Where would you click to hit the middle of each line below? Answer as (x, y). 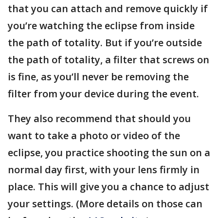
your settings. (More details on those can (105, 204)
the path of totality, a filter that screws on (109, 60)
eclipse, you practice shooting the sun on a (109, 153)
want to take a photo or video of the (94, 136)
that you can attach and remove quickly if (108, 9)
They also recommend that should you (99, 119)
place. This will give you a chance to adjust (109, 187)
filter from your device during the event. (105, 94)
